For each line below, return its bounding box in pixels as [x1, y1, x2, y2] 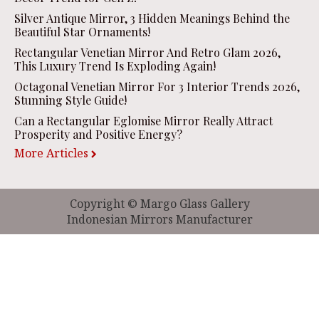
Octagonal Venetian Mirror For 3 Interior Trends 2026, [14, 78, 300, 94]
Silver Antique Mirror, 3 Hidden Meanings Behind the [14, 10, 290, 26]
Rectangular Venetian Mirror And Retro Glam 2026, [14, 44, 281, 60]
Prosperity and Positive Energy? [14, 126, 182, 142]
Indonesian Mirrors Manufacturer [66, 211, 253, 227]
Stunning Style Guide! [14, 92, 127, 108]
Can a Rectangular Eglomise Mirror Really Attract [14, 113, 273, 128]
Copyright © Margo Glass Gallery [69, 195, 250, 211]
